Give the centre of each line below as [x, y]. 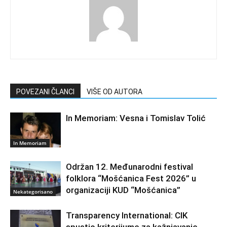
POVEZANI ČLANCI [45, 91]
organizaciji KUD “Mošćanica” [123, 190]
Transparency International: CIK [127, 215]
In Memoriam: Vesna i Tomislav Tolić [136, 118]
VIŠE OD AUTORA [115, 91]
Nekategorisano [33, 191]
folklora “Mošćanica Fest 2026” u [131, 178]
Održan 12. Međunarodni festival [129, 166]
